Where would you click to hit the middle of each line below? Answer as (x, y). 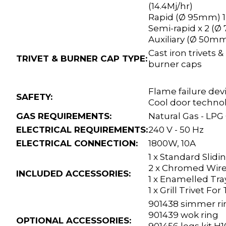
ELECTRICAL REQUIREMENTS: (82, 130)
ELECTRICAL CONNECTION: (77, 144)
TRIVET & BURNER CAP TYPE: (82, 59)
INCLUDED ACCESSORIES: (73, 174)
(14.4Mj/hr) (171, 6)
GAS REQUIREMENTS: (64, 116)
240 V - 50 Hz (176, 130)
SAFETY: (34, 97)
